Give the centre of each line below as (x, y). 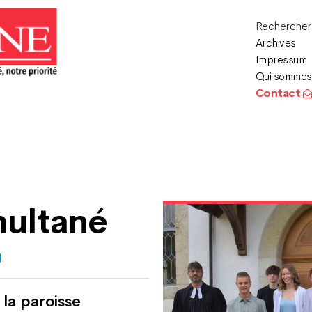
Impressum (281, 60)
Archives (275, 43)
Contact (279, 93)
